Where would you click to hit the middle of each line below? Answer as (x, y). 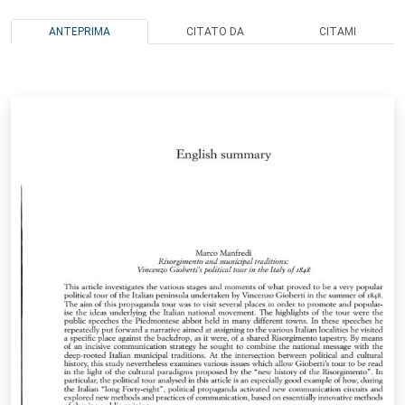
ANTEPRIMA (79, 32)
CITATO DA (215, 32)
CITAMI (338, 32)
